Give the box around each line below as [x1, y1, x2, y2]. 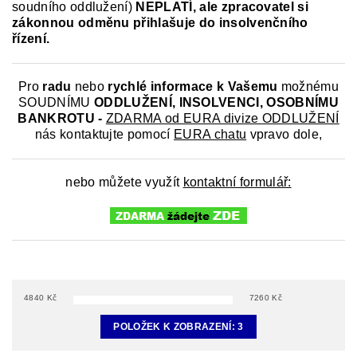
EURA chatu [174, 127, 247, 142]
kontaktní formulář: [182, 175, 292, 190]
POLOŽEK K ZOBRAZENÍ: [113, 320, 238, 332]
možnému [277, 80, 339, 94]
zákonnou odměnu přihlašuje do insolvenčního [12, 16, 308, 30]
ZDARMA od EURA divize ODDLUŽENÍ [105, 112, 339, 126]
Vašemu [227, 80, 278, 94]
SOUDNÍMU [18, 96, 94, 110]
